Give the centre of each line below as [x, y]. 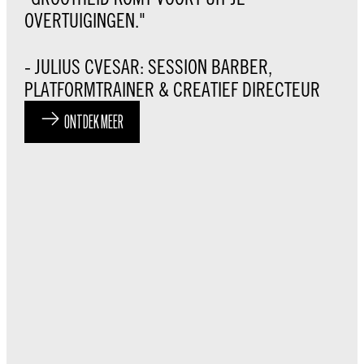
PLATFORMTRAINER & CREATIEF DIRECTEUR [172, 89]
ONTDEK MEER [94, 123]
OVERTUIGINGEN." [85, 21]
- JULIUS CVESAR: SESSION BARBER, [148, 66]
